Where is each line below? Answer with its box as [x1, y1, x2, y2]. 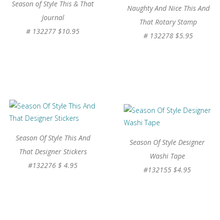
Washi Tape [149, 151, 185, 161]
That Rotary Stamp [139, 17, 197, 27]
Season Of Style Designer [130, 137, 205, 147]
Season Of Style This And [15, 133, 90, 142]
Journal [41, 12, 64, 22]
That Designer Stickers [19, 146, 87, 156]
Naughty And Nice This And [127, 3, 210, 13]
